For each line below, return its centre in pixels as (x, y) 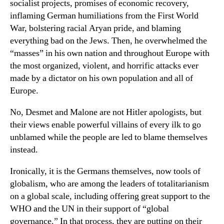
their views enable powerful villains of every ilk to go (105, 124)
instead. (24, 149)
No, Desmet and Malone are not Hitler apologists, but (106, 112)
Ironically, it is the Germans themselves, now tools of (105, 171)
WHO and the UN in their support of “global (89, 208)
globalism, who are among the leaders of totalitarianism (109, 183)
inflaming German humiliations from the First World (104, 15)
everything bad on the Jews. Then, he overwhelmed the (108, 40)
